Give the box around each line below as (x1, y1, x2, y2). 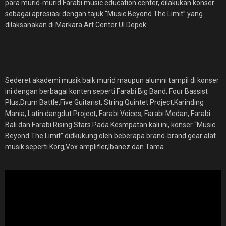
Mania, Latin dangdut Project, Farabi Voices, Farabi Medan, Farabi (5, 109, 210, 118)
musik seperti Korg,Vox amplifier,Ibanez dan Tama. (5, 143, 165, 151)
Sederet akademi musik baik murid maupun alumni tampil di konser (5, 76, 219, 84)
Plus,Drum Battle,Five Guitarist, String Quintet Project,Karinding (5, 98, 204, 106)
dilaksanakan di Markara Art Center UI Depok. (5, 21, 148, 29)
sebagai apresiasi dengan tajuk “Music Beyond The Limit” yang (5, 10, 203, 18)
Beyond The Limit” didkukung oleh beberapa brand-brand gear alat (5, 132, 216, 140)
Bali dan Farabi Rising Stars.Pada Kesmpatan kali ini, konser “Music (5, 121, 215, 129)
